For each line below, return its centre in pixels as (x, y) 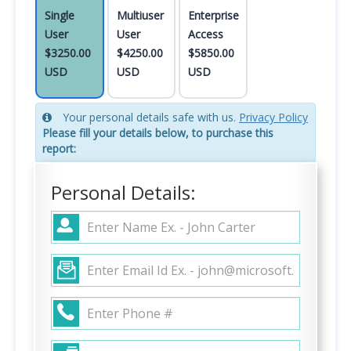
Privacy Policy (273, 117)
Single (60, 15)
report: (59, 148)
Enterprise (214, 15)
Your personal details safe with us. (149, 117)
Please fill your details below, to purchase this (158, 133)
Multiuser (140, 15)
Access (206, 34)
